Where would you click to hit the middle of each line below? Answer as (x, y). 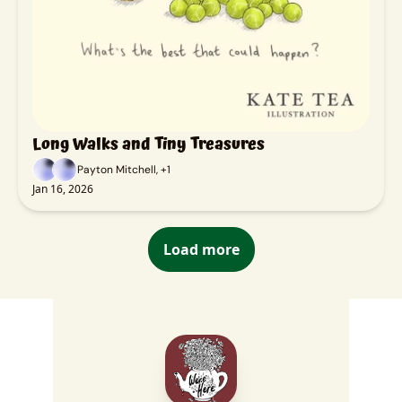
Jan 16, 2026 (63, 188)
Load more (201, 249)
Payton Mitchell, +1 (124, 169)
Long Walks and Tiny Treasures (149, 144)
